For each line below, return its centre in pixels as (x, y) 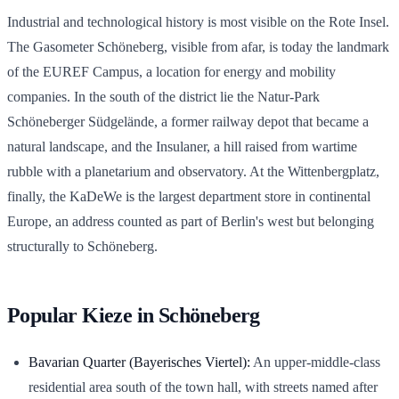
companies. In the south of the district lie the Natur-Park (163, 96)
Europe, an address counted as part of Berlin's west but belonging (191, 221)
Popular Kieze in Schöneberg (134, 315)
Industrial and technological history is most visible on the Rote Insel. (198, 21)
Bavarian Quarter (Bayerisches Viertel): (139, 362)
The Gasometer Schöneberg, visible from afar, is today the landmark (198, 46)
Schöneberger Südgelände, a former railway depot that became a (188, 121)
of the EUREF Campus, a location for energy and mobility (171, 71)
